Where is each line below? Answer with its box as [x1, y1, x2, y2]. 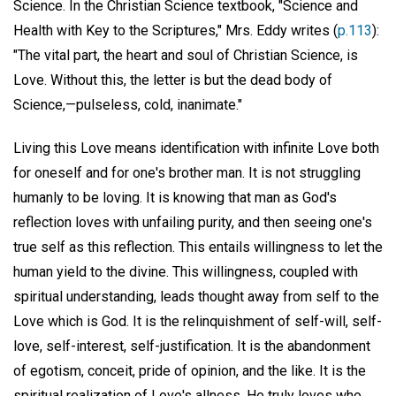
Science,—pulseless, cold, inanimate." [13, 95, 242, 113]
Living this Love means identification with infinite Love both [13, 139, 379, 156]
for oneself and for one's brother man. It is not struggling [13, 164, 361, 181]
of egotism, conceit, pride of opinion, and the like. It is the [13, 362, 366, 379]
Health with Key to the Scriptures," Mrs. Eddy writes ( [13, 21, 338, 39]
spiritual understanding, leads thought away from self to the [13, 287, 379, 305]
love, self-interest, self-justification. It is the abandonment [13, 337, 370, 354]
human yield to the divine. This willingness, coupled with [13, 263, 358, 280]
